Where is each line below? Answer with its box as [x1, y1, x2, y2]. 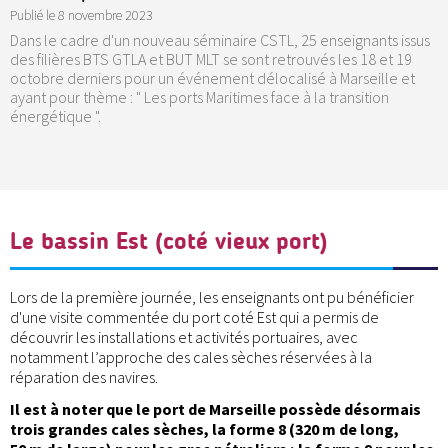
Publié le [10, 6, 55, 25]
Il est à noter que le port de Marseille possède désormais [10, 398, 421, 419]
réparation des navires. [10, 367, 161, 388]
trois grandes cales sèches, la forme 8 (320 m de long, [10, 418, 399, 439]
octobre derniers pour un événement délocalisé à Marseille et [10, 68, 415, 89]
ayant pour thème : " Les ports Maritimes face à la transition [10, 87, 389, 108]
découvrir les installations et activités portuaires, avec [10, 327, 358, 348]
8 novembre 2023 [58, 6, 153, 25]
